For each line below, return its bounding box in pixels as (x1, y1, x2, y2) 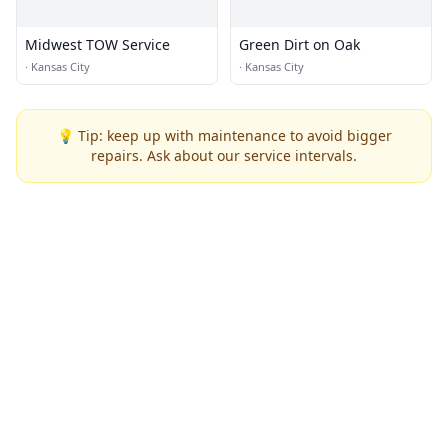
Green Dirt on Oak (239, 35, 360, 55)
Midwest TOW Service (25, 35, 170, 55)
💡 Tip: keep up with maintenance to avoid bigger (56, 126, 392, 146)
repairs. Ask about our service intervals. (91, 146, 357, 166)
